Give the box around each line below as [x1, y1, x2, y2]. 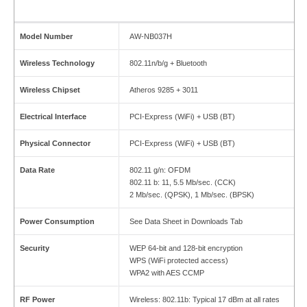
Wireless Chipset [19, 86, 80, 95]
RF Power [19, 295, 55, 304]
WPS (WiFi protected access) [129, 256, 228, 265]
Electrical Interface [19, 112, 86, 121]
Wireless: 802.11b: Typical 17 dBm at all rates [129, 295, 280, 304]
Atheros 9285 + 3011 [129, 86, 198, 95]
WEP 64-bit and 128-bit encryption [129, 244, 243, 253]
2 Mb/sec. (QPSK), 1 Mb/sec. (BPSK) [129, 191, 254, 199]
